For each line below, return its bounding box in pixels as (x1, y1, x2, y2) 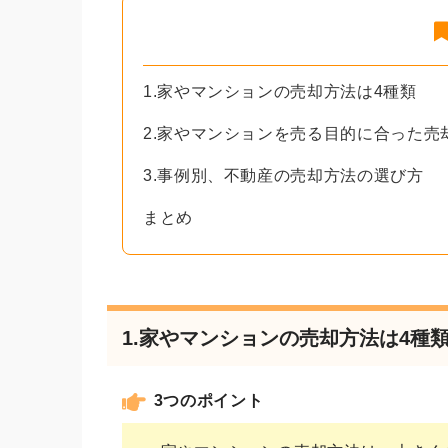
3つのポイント (153, 391, 264, 409)
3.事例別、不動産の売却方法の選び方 (143, 166, 424, 184)
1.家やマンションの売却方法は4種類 (143, 82, 417, 100)
